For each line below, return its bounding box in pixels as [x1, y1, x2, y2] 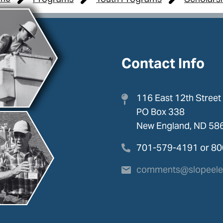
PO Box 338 [136, 106, 185, 118]
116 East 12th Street [136, 92, 221, 104]
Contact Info [121, 54, 205, 73]
